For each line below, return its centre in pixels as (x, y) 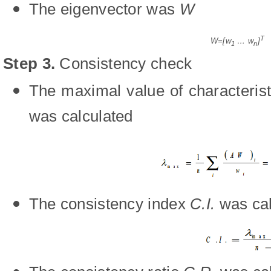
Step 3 (27, 64)
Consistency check (124, 64)
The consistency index (109, 204)
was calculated (81, 116)
